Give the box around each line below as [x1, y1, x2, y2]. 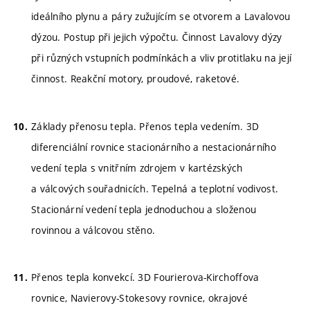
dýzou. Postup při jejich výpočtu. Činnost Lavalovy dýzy [31, 30, 282, 44]
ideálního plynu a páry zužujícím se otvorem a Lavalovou [31, 9, 291, 23]
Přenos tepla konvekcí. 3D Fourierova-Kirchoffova [31, 271, 259, 284]
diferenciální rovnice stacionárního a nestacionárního [31, 140, 276, 154]
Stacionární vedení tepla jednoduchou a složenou [31, 202, 257, 216]
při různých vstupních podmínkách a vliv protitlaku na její [31, 51, 292, 64]
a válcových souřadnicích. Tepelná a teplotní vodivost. [31, 181, 279, 195]
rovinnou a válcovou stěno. [31, 223, 156, 237]
